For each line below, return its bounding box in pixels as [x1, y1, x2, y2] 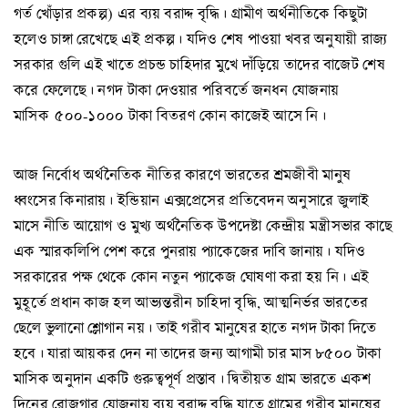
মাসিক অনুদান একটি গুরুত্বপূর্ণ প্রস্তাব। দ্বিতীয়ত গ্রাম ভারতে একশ [14, 367, 372, 389]
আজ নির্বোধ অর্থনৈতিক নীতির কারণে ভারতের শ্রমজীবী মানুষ [14, 163, 352, 185]
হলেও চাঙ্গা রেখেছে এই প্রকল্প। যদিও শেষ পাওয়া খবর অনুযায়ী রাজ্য [14, 28, 388, 50]
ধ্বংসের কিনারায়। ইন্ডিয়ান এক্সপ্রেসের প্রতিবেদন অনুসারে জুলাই [14, 189, 370, 210]
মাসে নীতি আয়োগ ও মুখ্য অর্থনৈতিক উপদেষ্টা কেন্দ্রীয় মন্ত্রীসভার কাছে [14, 214, 393, 236]
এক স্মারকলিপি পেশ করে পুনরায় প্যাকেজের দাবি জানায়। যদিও [14, 240, 366, 261]
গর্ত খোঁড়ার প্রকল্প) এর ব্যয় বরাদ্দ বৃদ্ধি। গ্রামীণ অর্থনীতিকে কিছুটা [14, 3, 368, 25]
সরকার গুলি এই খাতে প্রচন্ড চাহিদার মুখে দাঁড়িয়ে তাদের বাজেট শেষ [14, 54, 385, 76]
